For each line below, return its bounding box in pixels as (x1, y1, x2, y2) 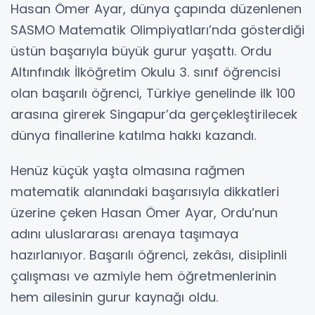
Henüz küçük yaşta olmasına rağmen (11, 162, 245, 180)
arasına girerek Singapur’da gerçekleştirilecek (11, 105, 297, 124)
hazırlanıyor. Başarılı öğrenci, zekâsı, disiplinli (11, 246, 287, 264)
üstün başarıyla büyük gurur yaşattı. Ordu (11, 42, 271, 60)
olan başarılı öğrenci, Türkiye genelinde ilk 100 (11, 84, 295, 103)
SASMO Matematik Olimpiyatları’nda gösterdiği (11, 21, 304, 39)
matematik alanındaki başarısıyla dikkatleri (11, 183, 279, 201)
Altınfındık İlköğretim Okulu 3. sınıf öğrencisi (11, 63, 281, 82)
